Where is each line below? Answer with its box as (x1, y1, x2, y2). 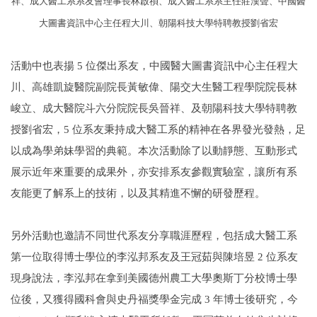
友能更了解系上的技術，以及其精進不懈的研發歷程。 (11, 187, 265, 199)
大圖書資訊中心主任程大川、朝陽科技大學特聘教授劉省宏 (39, 18, 278, 28)
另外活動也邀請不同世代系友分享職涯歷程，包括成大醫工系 (11, 229, 297, 241)
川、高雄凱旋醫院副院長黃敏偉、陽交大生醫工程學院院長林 (11, 81, 297, 93)
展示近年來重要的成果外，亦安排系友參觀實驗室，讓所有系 (11, 166, 297, 178)
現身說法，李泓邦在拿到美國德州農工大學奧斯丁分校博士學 (11, 272, 297, 284)
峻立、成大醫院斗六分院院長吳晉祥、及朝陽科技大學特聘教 (11, 102, 297, 114)
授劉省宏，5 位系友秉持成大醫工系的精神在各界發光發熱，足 (11, 123, 306, 135)
